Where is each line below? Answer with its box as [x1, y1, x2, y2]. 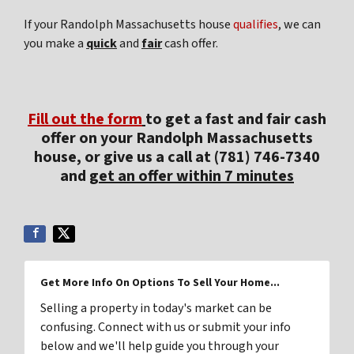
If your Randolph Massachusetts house [24, 16, 233, 34]
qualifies [233, 16, 278, 34]
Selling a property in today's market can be [40, 299, 272, 318]
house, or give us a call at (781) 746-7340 [34, 146, 320, 169]
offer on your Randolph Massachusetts [41, 127, 313, 150]
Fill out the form [28, 108, 142, 131]
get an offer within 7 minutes [89, 165, 294, 188]
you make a [24, 35, 86, 53]
